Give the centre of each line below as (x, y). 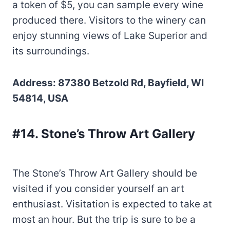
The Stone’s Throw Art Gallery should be (105, 173)
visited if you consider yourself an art (98, 188)
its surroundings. (51, 51)
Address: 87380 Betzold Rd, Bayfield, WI (108, 83)
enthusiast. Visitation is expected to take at (112, 204)
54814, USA (40, 98)
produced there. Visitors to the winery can (109, 20)
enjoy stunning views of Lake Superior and (110, 35)
